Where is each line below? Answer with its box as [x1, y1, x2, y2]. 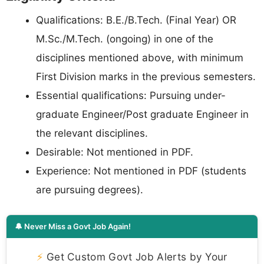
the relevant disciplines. [36, 127, 148, 140]
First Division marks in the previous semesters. [36, 71, 256, 83]
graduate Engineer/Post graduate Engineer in [36, 108, 249, 121]
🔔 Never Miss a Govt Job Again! [15, 221, 131, 231]
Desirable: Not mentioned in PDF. [36, 146, 193, 159]
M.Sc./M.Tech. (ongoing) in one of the [36, 33, 213, 45]
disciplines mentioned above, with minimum [36, 52, 243, 64]
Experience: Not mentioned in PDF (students [36, 165, 246, 177]
